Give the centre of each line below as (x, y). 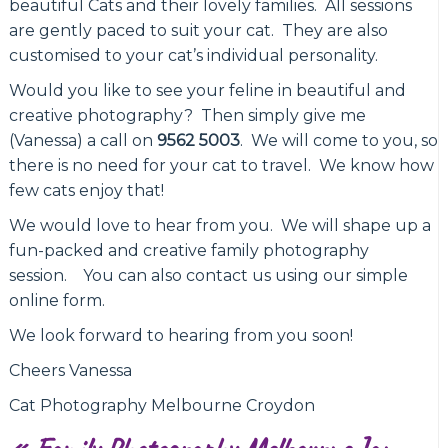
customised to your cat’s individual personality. (193, 56)
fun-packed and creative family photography (188, 251)
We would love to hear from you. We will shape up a (219, 226)
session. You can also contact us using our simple (208, 276)
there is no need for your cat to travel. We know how (221, 166)
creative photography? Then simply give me (187, 116)
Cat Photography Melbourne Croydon (161, 406)
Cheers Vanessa (70, 371)
